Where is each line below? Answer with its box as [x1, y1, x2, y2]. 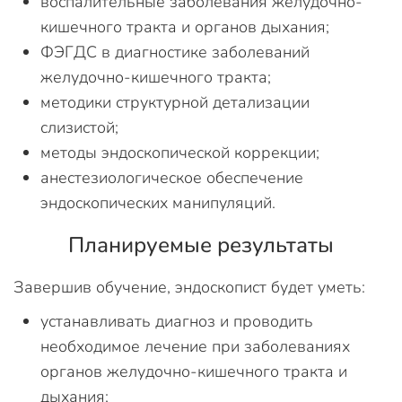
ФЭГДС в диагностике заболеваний [40, 41, 310, 64]
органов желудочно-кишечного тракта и [40, 361, 347, 383]
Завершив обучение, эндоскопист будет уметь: [13, 276, 365, 299]
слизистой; [40, 117, 118, 139]
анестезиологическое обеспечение [40, 167, 303, 189]
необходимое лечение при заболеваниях [40, 336, 350, 358]
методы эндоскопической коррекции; [40, 142, 319, 164]
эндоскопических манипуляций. [40, 192, 275, 214]
